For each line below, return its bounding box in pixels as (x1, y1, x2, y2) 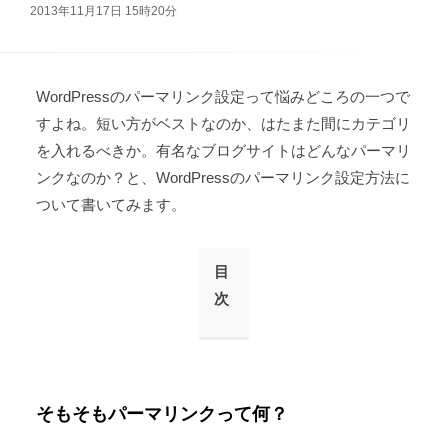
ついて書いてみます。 (35, 195, 186, 213)
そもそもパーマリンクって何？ (35, 403, 288, 424)
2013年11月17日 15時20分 (30, 3, 177, 18)
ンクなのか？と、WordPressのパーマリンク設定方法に (35, 168, 410, 186)
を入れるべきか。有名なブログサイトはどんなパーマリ (35, 141, 411, 159)
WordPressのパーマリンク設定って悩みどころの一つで (35, 87, 410, 105)
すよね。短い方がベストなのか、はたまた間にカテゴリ (35, 114, 411, 132)
